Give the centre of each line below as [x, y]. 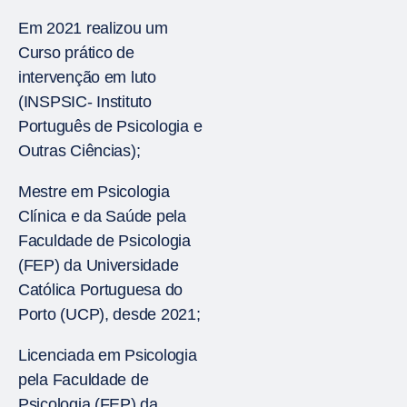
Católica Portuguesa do [101, 290]
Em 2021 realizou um [93, 28]
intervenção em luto [87, 77]
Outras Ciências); [79, 151]
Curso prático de [76, 53]
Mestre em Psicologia [94, 192]
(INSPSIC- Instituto [85, 102]
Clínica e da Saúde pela [102, 216]
